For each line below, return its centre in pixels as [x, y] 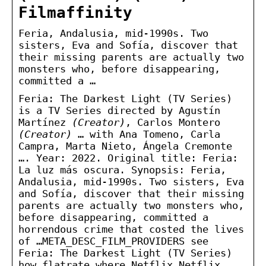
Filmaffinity [75, 12]
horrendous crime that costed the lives [131, 229]
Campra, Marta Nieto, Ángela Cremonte [125, 146]
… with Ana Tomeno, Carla [146, 134]
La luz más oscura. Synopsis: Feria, [122, 170]
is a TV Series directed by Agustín [119, 110]
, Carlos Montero [173, 122]
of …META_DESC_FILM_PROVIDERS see [113, 241]
